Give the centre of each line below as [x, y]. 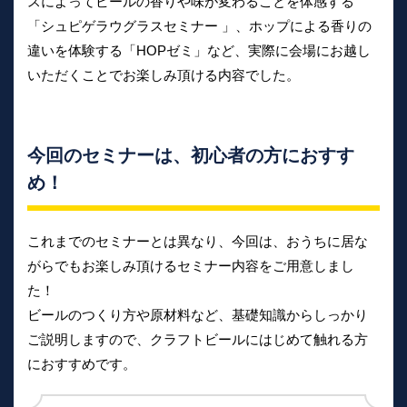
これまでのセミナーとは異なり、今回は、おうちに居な [198, 242]
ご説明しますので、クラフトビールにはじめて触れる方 [198, 340]
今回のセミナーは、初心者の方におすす [191, 156]
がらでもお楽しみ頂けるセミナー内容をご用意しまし [191, 266]
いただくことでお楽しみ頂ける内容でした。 [164, 75]
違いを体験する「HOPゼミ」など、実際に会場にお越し [199, 51]
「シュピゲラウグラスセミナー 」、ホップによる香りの [199, 26]
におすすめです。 [82, 364]
